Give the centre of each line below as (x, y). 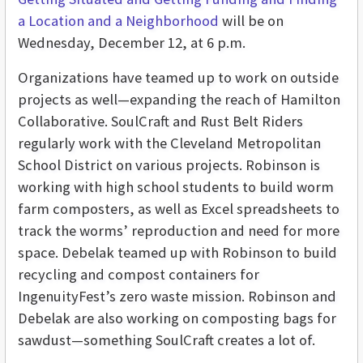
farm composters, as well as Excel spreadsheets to (179, 209)
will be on (251, 21)
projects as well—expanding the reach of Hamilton (179, 100)
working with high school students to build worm (176, 187)
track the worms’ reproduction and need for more (179, 231)
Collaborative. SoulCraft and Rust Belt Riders (160, 122)
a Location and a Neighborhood (118, 21)
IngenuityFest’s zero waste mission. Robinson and (177, 297)
